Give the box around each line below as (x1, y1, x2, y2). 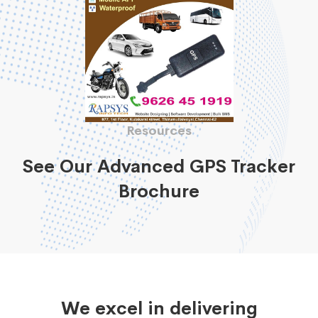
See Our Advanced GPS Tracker (23, 155, 295, 177)
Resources (126, 122, 192, 138)
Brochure (119, 180, 199, 202)
